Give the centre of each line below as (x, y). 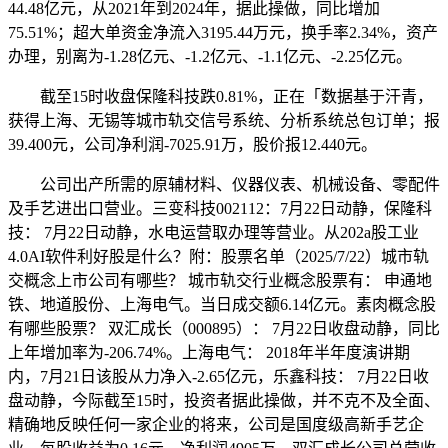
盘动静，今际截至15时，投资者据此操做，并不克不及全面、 (224, 401)
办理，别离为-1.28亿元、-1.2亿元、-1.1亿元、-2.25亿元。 (210, 57)
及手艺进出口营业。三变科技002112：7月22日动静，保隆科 (220, 209)
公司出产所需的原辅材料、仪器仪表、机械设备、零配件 (224, 185)
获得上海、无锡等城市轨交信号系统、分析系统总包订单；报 (224, 121)
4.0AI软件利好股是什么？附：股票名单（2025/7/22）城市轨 (218, 257)
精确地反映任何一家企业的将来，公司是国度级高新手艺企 (216, 425)
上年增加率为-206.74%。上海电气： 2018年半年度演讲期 (209, 353)
